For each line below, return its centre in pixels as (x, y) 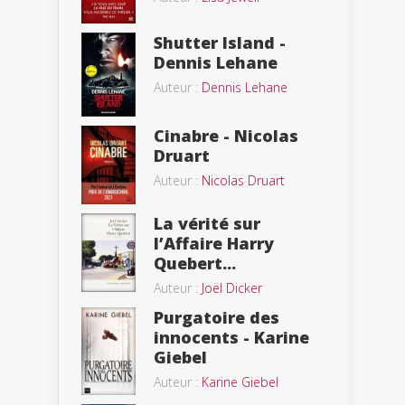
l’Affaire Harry (214, 244)
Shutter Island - (220, 42)
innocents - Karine (231, 338)
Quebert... (195, 264)
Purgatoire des (217, 318)
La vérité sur (207, 224)
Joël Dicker (232, 288)
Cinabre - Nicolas (226, 135)
